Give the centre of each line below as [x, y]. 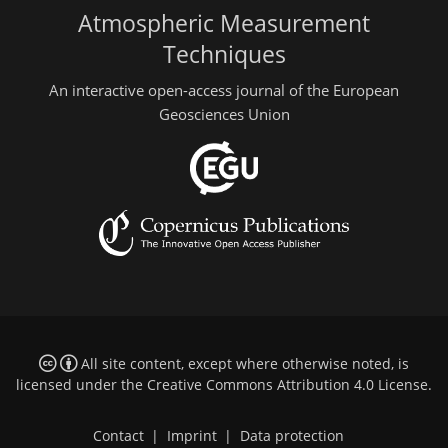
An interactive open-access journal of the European [224, 89]
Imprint [191, 435]
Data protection [291, 435]
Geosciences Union [224, 113]
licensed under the [81, 384]
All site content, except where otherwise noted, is [242, 363]
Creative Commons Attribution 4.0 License [287, 384]
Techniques [224, 55]
